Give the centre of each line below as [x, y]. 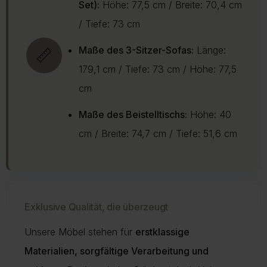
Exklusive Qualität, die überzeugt [97, 207]
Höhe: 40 [209, 115]
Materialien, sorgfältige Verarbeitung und [117, 251]
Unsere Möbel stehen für [80, 232]
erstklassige [162, 232]
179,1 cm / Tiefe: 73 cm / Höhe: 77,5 [158, 69]
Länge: [210, 50]
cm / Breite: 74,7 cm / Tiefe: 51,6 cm [158, 134]
